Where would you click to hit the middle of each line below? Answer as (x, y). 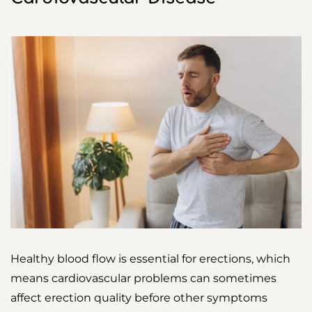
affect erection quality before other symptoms (139, 298)
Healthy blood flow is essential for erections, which (150, 259)
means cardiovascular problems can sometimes (143, 279)
